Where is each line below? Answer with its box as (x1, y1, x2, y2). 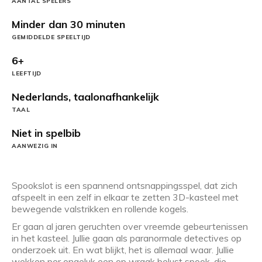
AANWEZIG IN (12, 142, 58, 150)
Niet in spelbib (12, 126, 81, 140)
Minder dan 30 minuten (12, 17, 125, 31)
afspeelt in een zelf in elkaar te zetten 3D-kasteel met (12, 191, 239, 203)
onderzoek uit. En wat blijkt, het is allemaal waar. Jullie (12, 243, 234, 256)
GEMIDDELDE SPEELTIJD (12, 33, 91, 41)
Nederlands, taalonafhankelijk (12, 89, 159, 104)
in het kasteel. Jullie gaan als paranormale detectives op (12, 232, 242, 244)
